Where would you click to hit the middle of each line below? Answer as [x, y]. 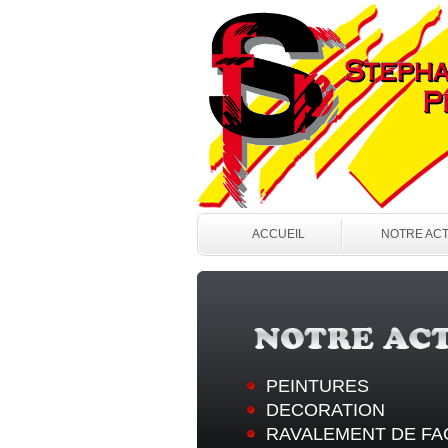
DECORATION [325, 410]
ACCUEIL [278, 234]
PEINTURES [317, 386]
